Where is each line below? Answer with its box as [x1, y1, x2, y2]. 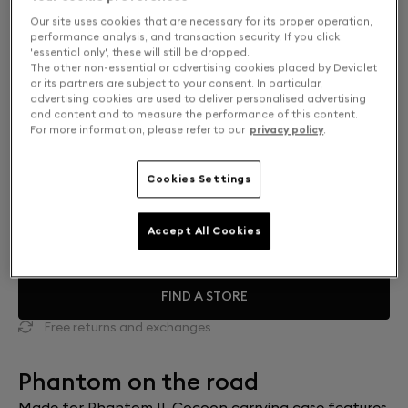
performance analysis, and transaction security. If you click [30, 30, 341, 44]
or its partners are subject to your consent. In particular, [30, 76, 323, 90]
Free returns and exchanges [44, 319, 211, 335]
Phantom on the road [18, 366, 259, 396]
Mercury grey [18, 252, 109, 270]
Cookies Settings [147, 172, 251, 186]
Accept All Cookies [147, 224, 261, 238]
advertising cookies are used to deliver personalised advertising [30, 92, 367, 106]
